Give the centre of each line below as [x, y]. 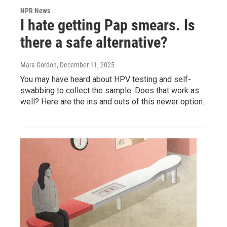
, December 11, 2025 [86, 65]
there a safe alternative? [94, 43]
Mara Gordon [39, 65]
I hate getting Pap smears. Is [108, 25]
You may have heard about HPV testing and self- [106, 80]
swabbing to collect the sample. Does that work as [110, 91]
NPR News [35, 11]
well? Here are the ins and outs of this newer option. [112, 102]
